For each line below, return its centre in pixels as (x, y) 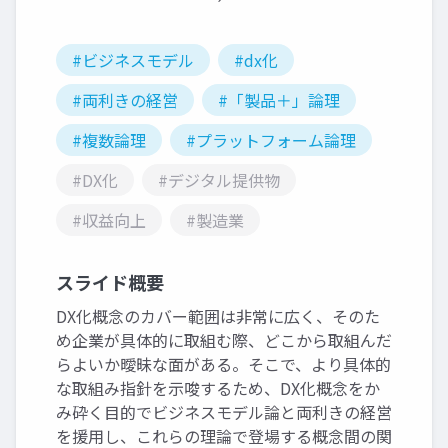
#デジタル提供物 (219, 180)
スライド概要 (110, 282)
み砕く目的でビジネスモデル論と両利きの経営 (224, 412)
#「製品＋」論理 (279, 100)
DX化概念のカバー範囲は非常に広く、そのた (218, 316)
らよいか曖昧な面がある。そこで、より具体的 (223, 364)
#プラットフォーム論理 (271, 140)
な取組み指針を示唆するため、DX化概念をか (218, 388)
